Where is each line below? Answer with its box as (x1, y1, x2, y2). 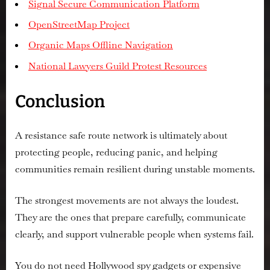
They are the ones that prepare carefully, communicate (15, 210, 246, 224)
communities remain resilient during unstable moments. (15, 162, 255, 175)
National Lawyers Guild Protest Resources (28, 59, 207, 72)
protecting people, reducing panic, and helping (15, 145, 218, 159)
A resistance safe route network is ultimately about (15, 128, 227, 142)
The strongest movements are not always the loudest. (15, 193, 239, 207)
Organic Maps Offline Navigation (28, 39, 173, 52)
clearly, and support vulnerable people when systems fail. (15, 227, 254, 240)
